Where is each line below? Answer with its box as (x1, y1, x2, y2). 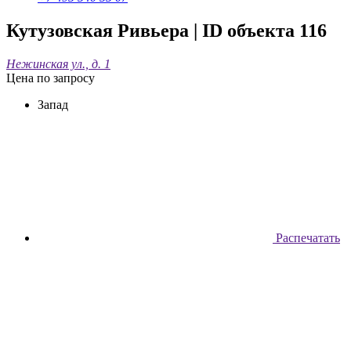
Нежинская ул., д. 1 (6, 56, 110, 71)
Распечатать (273, 230, 340, 244)
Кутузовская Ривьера (6, 20, 189, 41)
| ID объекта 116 (189, 20, 327, 41)
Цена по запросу (6, 71, 95, 85)
